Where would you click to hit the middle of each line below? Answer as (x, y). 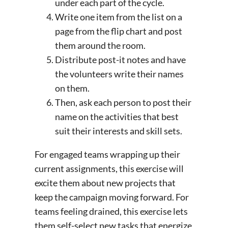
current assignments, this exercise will (109, 169)
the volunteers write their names (119, 74)
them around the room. (101, 46)
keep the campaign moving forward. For (112, 197)
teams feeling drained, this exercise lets (111, 211)
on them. (74, 88)
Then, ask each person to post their (123, 103)
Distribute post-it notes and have (120, 60)
